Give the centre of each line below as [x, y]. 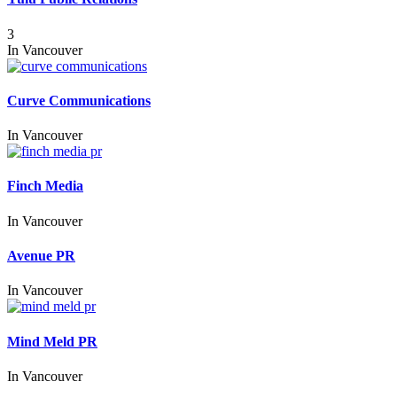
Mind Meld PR [52, 341]
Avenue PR [41, 255]
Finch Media [45, 186]
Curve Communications [79, 100]
